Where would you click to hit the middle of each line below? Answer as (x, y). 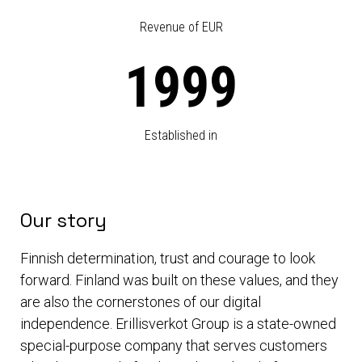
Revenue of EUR (181, 27)
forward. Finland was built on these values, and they (179, 280)
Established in (181, 136)
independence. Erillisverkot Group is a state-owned (178, 324)
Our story (63, 221)
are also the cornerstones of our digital (141, 302)
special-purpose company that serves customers (174, 346)
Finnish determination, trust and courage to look (168, 259)
